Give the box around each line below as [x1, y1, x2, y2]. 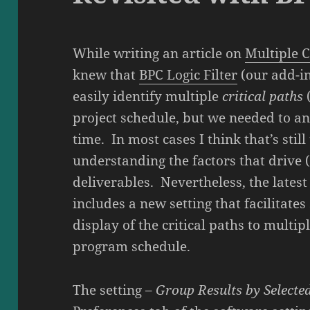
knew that [73, 65, 140, 84]
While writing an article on [73, 44, 246, 62]
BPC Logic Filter [139, 65, 238, 84]
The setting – [73, 280, 156, 299]
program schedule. [73, 237, 191, 255]
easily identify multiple [73, 86, 223, 105]
